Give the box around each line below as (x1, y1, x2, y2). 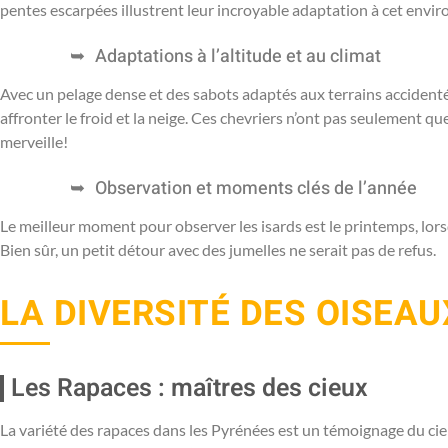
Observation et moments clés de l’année (95, 174, 417, 202)
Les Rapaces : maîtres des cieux (11, 369, 368, 407)
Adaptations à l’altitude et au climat (95, 42, 381, 70)
